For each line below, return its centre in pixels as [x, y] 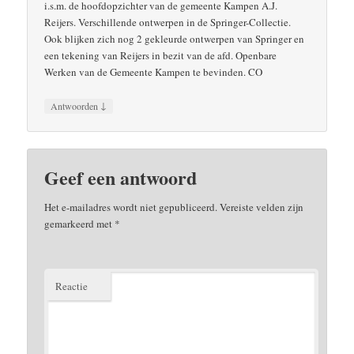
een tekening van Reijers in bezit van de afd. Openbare [161, 56]
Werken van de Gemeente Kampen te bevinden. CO [154, 72]
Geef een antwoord [121, 177]
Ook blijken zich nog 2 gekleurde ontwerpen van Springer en [175, 39]
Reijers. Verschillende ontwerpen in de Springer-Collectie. [168, 23]
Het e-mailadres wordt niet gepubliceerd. [131, 207]
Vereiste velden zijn [261, 207]
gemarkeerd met [80, 223]
